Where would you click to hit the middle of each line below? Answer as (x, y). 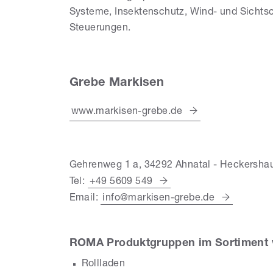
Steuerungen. (100, 29)
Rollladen (103, 265)
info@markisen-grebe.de (159, 199)
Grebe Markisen (117, 84)
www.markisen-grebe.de (127, 112)
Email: (85, 199)
